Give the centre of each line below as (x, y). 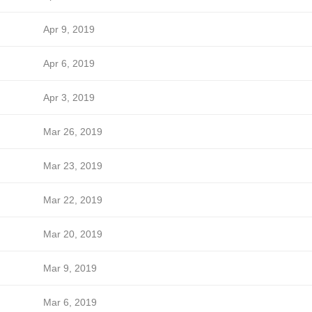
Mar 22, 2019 (72, 200)
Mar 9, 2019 (70, 268)
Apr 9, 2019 (69, 29)
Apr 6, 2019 (69, 63)
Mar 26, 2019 (72, 132)
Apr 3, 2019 (69, 97)
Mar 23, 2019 (72, 166)
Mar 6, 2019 (70, 302)
